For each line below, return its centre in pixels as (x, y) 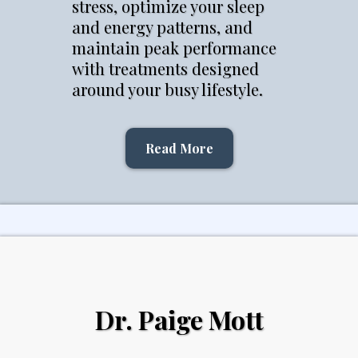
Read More (179, 149)
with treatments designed (165, 69)
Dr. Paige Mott (179, 320)
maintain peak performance (174, 48)
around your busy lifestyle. (167, 89)
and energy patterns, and (162, 27)
